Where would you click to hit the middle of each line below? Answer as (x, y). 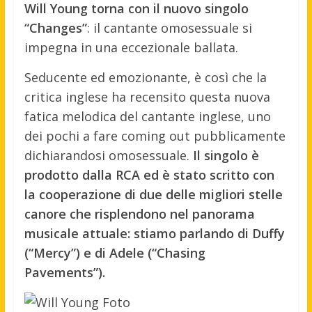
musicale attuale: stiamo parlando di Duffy (154, 234)
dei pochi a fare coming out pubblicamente (155, 136)
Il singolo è (226, 156)
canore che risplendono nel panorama (139, 214)
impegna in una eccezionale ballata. (131, 48)
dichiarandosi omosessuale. (108, 156)
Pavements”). (64, 273)
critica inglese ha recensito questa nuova (147, 97)
